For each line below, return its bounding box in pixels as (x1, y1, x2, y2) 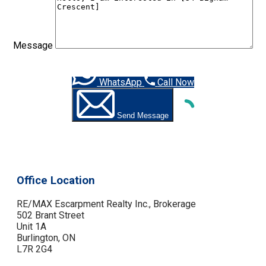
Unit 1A (17, 220, 46, 232)
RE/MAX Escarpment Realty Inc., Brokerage (17, 198, 196, 210)
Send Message (116, 111, 169, 121)
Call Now (157, 77, 195, 88)
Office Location (17, 174, 95, 187)
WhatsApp (99, 77, 142, 88)
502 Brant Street (17, 209, 84, 221)
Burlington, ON (17, 232, 75, 243)
